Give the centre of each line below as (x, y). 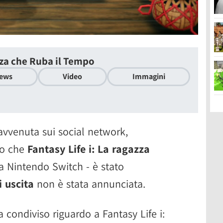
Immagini (149, 76)
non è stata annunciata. (90, 183)
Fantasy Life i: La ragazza (89, 149)
